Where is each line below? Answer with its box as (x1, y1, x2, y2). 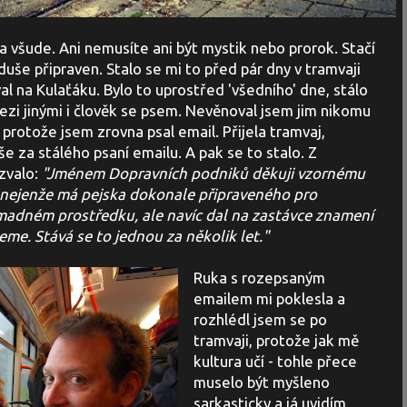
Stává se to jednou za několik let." (35, 227, 269, 245)
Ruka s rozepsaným (193, 269, 325, 287)
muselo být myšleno (193, 373, 330, 392)
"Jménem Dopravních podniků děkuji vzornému (42, 164, 365, 183)
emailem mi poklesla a (193, 290, 345, 308)
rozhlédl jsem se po (193, 311, 327, 329)
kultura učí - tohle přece (193, 352, 357, 371)
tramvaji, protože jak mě (193, 332, 359, 350)
